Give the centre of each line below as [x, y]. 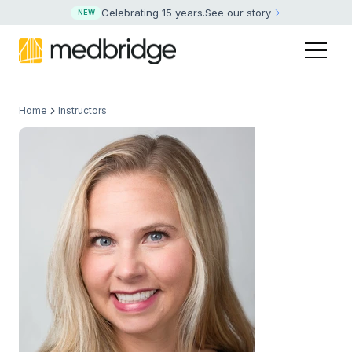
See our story [238, 13]
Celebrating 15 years [152, 13]
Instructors [83, 111]
